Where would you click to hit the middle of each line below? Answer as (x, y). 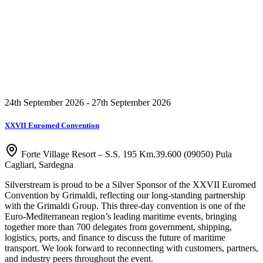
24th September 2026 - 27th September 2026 (88, 102)
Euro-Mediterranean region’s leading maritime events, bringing (121, 216)
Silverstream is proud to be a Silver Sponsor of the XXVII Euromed (130, 184)
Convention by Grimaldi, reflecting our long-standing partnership (125, 195)
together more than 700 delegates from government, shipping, (118, 227)
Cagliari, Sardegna (39, 164)
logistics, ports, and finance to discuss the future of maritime (115, 237)
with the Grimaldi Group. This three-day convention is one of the (125, 205)
